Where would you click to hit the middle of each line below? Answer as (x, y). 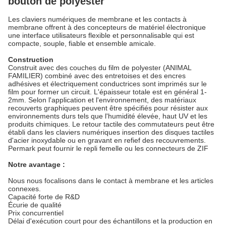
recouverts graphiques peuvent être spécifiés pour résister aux (108, 108)
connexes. (24, 189)
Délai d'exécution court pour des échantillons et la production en (110, 221)
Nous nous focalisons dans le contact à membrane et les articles (111, 181)
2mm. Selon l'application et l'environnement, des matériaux (102, 100)
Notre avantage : (37, 164)
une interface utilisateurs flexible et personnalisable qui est (101, 35)
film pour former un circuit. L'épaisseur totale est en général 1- (107, 92)
